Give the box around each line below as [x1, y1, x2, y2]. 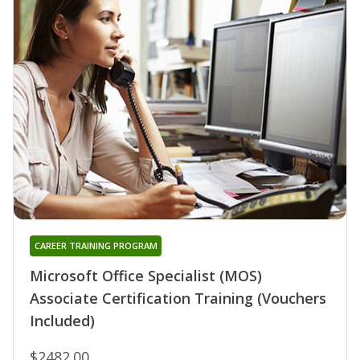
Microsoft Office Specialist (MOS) [30, 266, 262, 286]
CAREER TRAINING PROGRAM [34, 239, 157, 252]
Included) [30, 311, 95, 331]
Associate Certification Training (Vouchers [30, 288, 326, 309]
